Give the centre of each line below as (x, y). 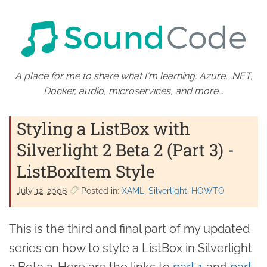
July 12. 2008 (42, 190)
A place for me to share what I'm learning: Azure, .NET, (133, 76)
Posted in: (100, 190)
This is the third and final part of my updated (129, 229)
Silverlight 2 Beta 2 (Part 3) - (125, 150)
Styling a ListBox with (103, 128)
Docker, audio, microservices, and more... (133, 91)
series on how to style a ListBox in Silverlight (131, 248)
